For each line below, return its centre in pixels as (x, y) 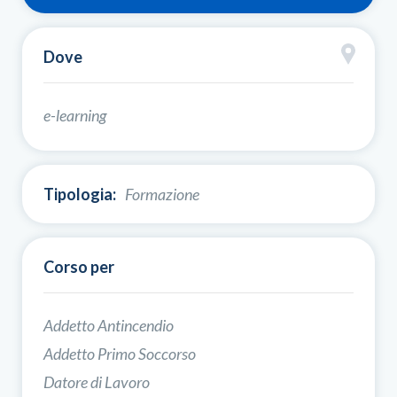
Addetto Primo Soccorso (120, 353)
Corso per (79, 266)
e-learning (75, 115)
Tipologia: (80, 194)
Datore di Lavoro (97, 381)
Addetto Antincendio (109, 325)
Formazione (162, 194)
